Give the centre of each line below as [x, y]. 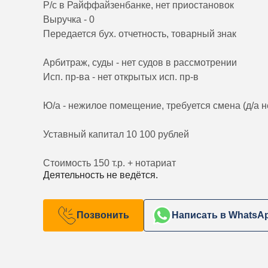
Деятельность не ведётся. [100, 175]
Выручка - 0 [69, 20]
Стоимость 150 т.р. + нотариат [109, 163]
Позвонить [103, 215]
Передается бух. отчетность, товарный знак [140, 34]
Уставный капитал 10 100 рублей [116, 135]
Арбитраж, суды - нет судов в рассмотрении [140, 63]
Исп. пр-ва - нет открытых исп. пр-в [121, 77]
